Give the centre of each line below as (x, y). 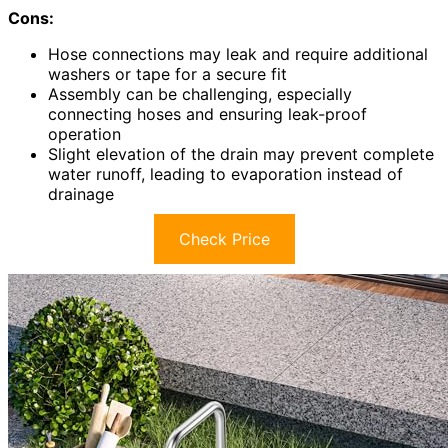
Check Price (224, 238)
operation (84, 133)
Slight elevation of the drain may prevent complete (241, 153)
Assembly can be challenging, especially (200, 93)
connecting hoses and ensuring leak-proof (207, 113)
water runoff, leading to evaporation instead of (225, 173)
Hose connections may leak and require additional (238, 53)
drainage (81, 193)
